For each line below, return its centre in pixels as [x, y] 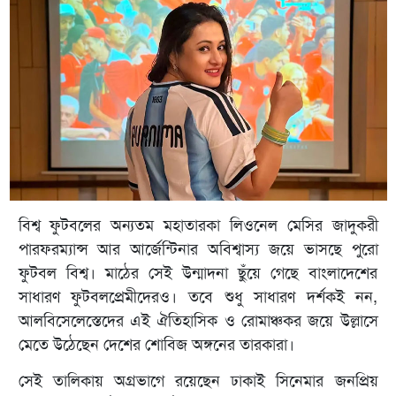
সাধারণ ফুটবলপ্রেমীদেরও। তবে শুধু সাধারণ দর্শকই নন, [198, 297]
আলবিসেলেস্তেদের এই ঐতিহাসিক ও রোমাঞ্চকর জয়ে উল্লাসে [198, 321]
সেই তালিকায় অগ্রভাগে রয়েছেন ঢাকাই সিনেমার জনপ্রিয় [198, 381]
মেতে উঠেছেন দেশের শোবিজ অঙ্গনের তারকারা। [156, 345]
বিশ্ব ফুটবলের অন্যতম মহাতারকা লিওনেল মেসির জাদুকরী [198, 226]
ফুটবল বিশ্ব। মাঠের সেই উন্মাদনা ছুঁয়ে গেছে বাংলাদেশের [198, 274]
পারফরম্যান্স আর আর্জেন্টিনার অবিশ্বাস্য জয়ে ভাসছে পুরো [198, 250]
